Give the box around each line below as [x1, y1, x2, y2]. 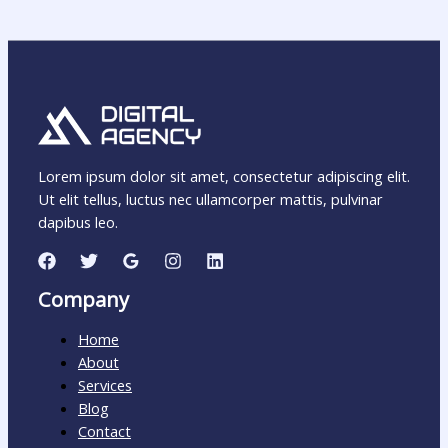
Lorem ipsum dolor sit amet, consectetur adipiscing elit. [38, 166, 410, 187]
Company [38, 286, 129, 314]
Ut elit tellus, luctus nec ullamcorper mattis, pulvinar [38, 189, 383, 210]
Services [78, 374, 132, 395]
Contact [78, 420, 131, 441]
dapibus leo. [38, 212, 118, 233]
